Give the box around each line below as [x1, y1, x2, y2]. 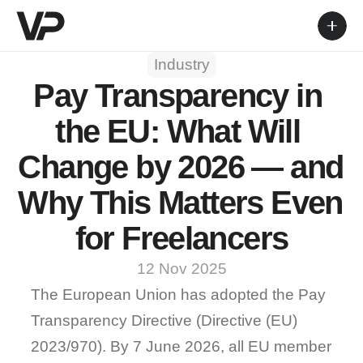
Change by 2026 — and [18, 149, 344, 185]
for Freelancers [75, 220, 288, 256]
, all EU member [220, 338, 332, 355]
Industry [153, 56, 210, 73]
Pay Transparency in [33, 78, 322, 113]
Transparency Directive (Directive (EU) [31, 312, 298, 329]
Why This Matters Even [18, 185, 343, 220]
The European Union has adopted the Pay [31, 286, 327, 303]
